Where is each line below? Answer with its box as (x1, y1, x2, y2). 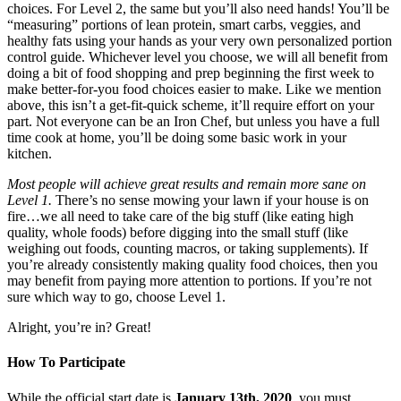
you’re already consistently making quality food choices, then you (7, 257, 378, 273)
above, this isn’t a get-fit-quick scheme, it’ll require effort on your (7, 98, 374, 114)
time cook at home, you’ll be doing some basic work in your (7, 130, 346, 146)
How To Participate (7, 354, 125, 371)
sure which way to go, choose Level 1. (7, 289, 226, 305)
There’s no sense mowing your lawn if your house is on (52, 192, 369, 209)
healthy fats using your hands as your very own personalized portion (7, 33, 392, 49)
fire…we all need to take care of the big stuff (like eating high (7, 209, 354, 225)
